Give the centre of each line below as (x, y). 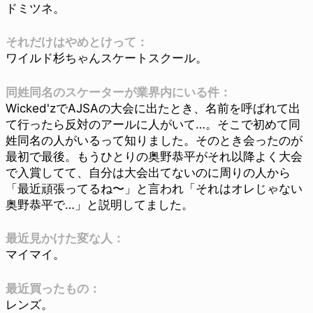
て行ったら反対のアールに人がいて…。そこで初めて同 (153, 124)
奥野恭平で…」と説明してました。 (100, 204)
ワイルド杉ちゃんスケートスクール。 (107, 58)
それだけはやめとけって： (77, 42)
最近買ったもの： (53, 288)
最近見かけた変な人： (65, 239)
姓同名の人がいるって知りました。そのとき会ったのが (154, 140)
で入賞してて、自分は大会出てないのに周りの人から (148, 172)
